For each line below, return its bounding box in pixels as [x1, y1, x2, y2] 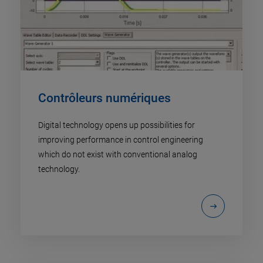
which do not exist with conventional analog [38, 149, 197, 159]
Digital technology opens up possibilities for [38, 120, 195, 130]
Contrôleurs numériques [38, 90, 171, 105]
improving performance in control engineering [38, 134, 203, 144]
